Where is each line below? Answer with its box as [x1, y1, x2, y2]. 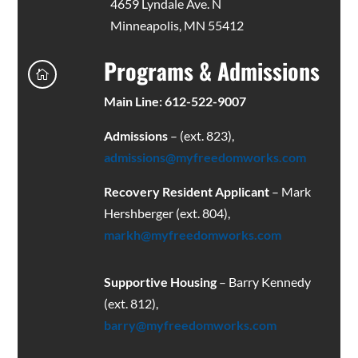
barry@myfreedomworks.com [103, 316, 276, 332]
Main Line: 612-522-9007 [103, 93, 246, 109]
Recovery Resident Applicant [103, 183, 269, 199]
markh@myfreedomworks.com [103, 226, 281, 242]
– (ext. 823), [167, 127, 234, 143]
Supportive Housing [103, 273, 217, 289]
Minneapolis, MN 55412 [109, 17, 244, 33]
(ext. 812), [103, 295, 158, 311]
